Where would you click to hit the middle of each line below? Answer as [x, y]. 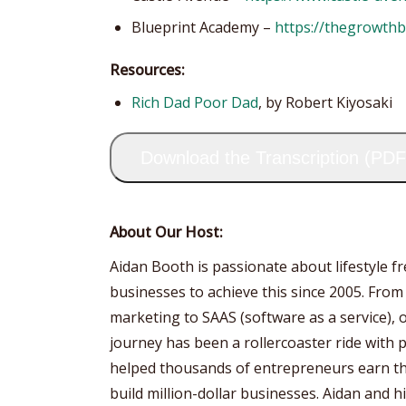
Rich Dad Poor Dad [195, 102]
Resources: [147, 69]
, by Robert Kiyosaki [325, 102]
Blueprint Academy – [203, 27]
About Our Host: [166, 232]
